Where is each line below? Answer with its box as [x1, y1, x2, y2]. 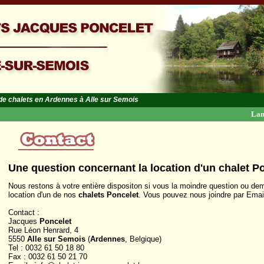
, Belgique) [125, 235, 161, 244]
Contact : [8, 208, 39, 217]
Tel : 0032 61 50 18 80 [8, 243, 84, 253]
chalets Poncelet [78, 190, 138, 200]
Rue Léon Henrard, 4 [8, 226, 78, 235]
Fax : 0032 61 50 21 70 [8, 252, 87, 262]
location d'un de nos [8, 190, 78, 200]
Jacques [8, 217, 39, 226]
